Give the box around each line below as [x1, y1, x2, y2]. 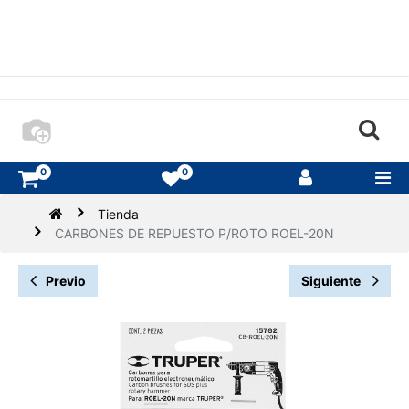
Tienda [98, 206, 140, 223]
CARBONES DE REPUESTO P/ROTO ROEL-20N [55, 225, 335, 242]
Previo [46, 273, 86, 289]
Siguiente [301, 273, 363, 289]
